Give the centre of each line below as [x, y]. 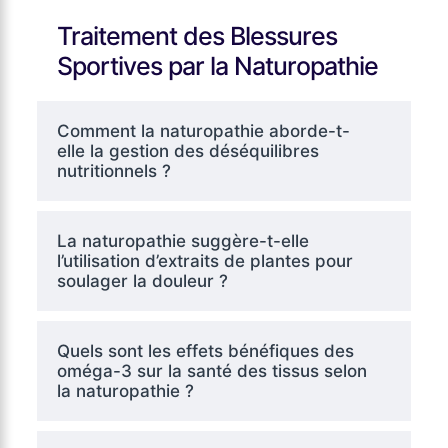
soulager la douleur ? [142, 280]
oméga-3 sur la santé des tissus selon [211, 370]
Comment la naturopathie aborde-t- [203, 130]
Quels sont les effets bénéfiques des [205, 350]
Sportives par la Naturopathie [217, 65]
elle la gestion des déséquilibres [187, 150]
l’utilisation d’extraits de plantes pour [204, 260]
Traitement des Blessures [196, 35]
